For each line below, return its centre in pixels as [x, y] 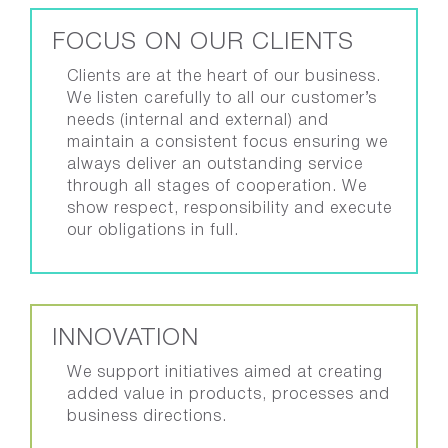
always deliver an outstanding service [215, 165]
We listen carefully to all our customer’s [222, 99]
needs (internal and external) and [198, 121]
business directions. [147, 417]
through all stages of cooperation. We [217, 187]
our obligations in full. [153, 231]
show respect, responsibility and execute [229, 209]
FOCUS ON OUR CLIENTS [203, 43]
